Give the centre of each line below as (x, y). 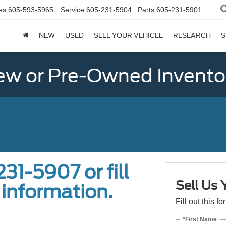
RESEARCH (192, 36)
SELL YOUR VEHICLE (128, 36)
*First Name (200, 219)
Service (72, 10)
